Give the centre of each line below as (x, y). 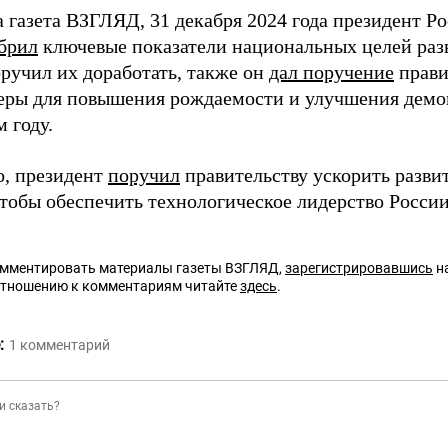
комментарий (65, 345)
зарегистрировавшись (359, 268)
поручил (144, 175)
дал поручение (331, 72)
